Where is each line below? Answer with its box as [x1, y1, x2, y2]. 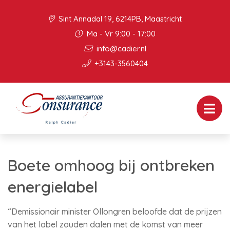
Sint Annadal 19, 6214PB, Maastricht [56, 14, 182, 24]
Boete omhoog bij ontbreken [8, 156, 215, 175]
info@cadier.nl [94, 44, 146, 53]
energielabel [8, 177, 98, 197]
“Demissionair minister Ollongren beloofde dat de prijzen [8, 206, 222, 217]
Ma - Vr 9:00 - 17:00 [85, 29, 156, 39]
